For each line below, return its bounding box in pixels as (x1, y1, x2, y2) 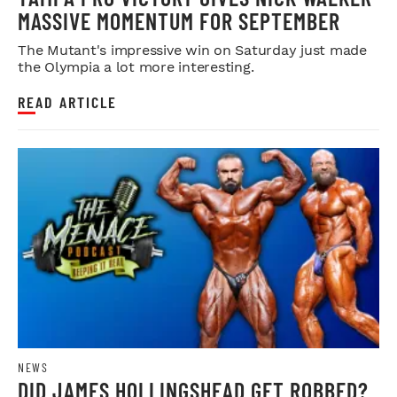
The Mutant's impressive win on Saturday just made (18, 42, 367, 59)
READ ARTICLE (18, 92, 117, 113)
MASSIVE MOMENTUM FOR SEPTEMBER (18, 7, 340, 35)
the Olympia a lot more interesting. (18, 58, 254, 76)
